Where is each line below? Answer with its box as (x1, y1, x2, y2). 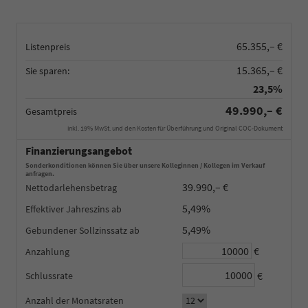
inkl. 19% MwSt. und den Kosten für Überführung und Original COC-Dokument (67, 123, 283, 133)
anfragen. (25, 168, 54, 178)
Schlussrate (25, 269, 73, 283)
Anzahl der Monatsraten (25, 294, 124, 307)
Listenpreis (25, 40, 70, 53)
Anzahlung (25, 245, 69, 258)
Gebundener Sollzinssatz (25, 223, 127, 236)
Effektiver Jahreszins (25, 202, 109, 215)
